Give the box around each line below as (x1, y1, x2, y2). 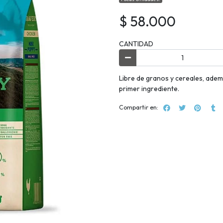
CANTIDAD (119, 39, 153, 49)
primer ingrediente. (119, 84, 182, 93)
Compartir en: (119, 104, 158, 111)
